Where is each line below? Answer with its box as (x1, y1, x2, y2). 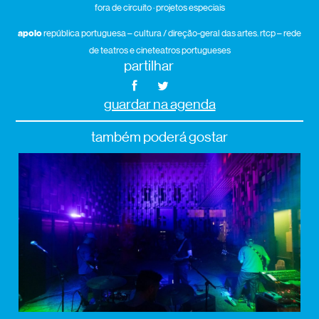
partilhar (124, 58, 174, 75)
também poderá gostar (91, 129, 228, 146)
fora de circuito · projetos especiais (94, 2, 225, 14)
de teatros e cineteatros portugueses (88, 45, 231, 56)
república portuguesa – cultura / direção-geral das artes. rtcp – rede (42, 28, 301, 39)
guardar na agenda (103, 96, 216, 113)
